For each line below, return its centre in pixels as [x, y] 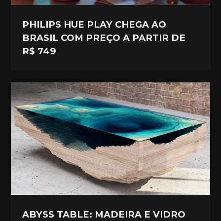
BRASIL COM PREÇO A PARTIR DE [104, 37]
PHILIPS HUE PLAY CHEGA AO [94, 24]
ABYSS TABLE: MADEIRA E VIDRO [104, 214]
